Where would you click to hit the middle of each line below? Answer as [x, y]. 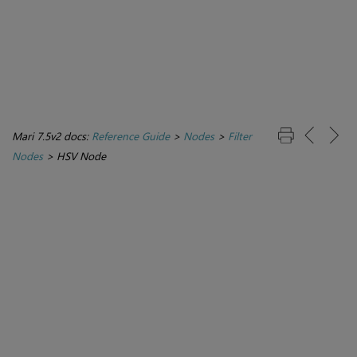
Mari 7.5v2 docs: [52, 136]
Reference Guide [131, 136]
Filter [240, 136]
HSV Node [81, 156]
